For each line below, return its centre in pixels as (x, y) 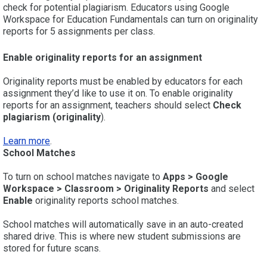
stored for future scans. (52, 249)
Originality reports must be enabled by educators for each (123, 82)
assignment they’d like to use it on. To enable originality (118, 94)
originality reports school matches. (106, 201)
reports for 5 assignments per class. (80, 32)
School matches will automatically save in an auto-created (123, 225)
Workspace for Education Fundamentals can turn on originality (131, 20)
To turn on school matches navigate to (83, 177)
